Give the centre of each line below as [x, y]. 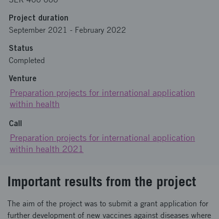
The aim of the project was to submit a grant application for [108, 204]
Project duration [39, 18]
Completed [27, 60]
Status [21, 48]
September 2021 [38, 30]
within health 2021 [47, 149]
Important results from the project [102, 181]
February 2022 [100, 30]
